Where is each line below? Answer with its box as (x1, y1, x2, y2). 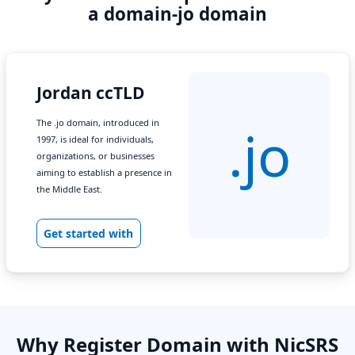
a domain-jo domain (88, 2, 267, 26)
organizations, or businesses (36, 150, 155, 162)
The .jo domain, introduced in (36, 116, 159, 128)
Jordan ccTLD (36, 82, 145, 104)
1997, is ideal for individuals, (36, 133, 154, 145)
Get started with (44, 226, 134, 241)
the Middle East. (36, 183, 102, 195)
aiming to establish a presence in (36, 166, 172, 178)
